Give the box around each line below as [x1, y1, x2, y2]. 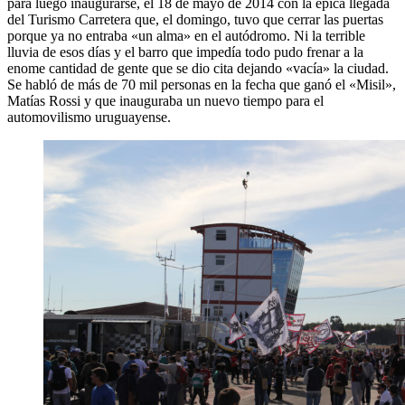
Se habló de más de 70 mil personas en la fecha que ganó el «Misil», [7, 76, 396, 92]
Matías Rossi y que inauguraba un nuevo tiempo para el [7, 92, 324, 108]
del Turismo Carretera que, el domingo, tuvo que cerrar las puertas [7, 11, 383, 27]
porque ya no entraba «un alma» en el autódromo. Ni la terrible [7, 27, 365, 43]
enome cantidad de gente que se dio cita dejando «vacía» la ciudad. [7, 60, 389, 76]
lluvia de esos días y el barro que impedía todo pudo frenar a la [7, 43, 363, 60]
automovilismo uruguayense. [7, 108, 171, 125]
